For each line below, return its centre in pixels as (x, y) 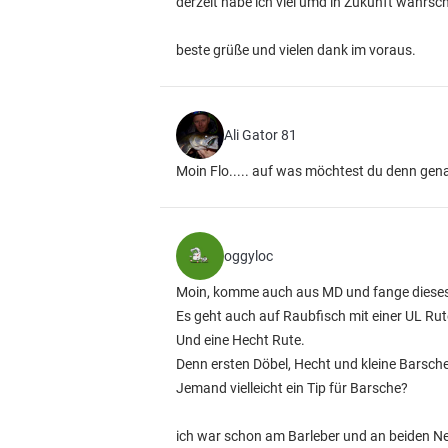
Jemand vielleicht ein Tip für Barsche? (292, 388)
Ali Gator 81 (260, 135)
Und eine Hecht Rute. (240, 340)
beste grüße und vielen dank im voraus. (296, 50)
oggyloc (248, 256)
